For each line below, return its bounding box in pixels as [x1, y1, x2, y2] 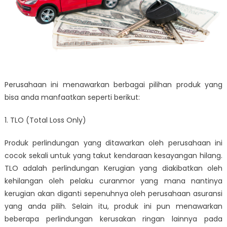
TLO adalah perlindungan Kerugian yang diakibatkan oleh [4, 163, 223, 173]
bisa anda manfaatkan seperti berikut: [4, 92, 140, 102]
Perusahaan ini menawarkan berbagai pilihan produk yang [4, 79, 223, 90]
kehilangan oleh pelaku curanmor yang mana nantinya [4, 175, 223, 186]
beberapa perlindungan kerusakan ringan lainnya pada [4, 213, 223, 224]
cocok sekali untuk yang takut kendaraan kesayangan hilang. [4, 150, 223, 161]
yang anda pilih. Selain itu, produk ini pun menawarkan [4, 201, 223, 211]
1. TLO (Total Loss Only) [4, 115, 86, 125]
